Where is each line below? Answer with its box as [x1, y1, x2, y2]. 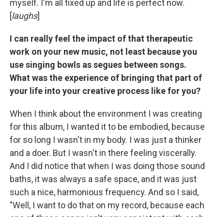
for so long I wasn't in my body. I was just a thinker [10, 134, 201, 145]
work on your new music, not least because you [10, 46, 197, 57]
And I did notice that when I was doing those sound [10, 160, 205, 171]
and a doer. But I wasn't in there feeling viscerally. [10, 147, 197, 158]
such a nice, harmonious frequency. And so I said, [10, 186, 199, 197]
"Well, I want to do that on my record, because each [10, 200, 204, 210]
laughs [12, 10, 37, 21]
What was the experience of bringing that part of [10, 72, 202, 83]
